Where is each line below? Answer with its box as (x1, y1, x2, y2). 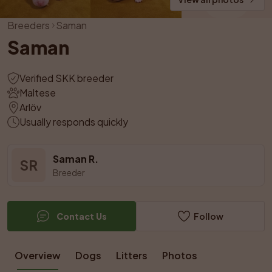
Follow (193, 211, 223, 222)
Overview (15, 249, 61, 262)
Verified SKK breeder (19, 72, 114, 84)
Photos (162, 249, 197, 262)
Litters (116, 249, 148, 262)
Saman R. (53, 152, 98, 165)
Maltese (19, 86, 56, 99)
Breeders (7, 19, 50, 32)
